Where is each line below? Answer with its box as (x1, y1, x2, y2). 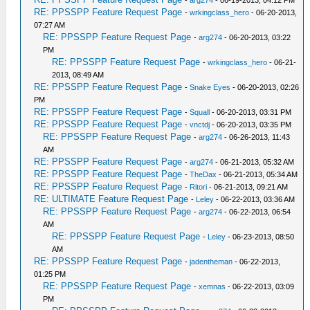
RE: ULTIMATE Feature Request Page (34, 194, 189, 204)
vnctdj (190, 120, 210, 129)
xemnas (199, 282, 226, 291)
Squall (190, 108, 210, 116)
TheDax (190, 170, 217, 179)
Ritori (190, 183, 208, 191)
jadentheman (190, 257, 233, 266)
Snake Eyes (190, 83, 231, 91)
